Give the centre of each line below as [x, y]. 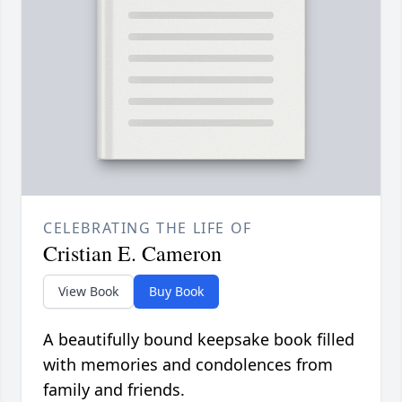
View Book [88, 292]
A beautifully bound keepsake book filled [199, 340]
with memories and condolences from [188, 365]
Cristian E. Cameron [132, 253]
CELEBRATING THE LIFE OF [148, 228]
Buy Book [176, 292]
